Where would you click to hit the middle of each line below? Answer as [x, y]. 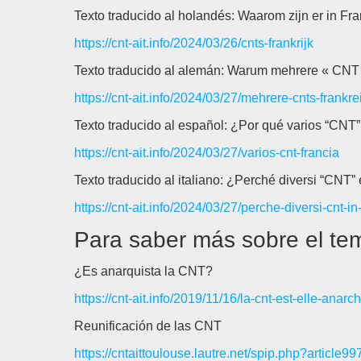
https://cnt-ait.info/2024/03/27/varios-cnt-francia [207, 153]
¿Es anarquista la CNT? [143, 271]
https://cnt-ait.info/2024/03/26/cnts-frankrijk [194, 43]
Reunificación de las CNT [148, 326]
